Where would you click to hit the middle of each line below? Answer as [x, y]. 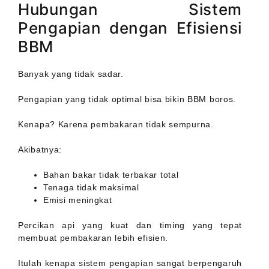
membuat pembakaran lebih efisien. [93, 238]
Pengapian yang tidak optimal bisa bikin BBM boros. [127, 99]
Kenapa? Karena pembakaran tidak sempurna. [116, 125]
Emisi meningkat [78, 200]
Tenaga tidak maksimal [91, 188]
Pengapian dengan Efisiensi [130, 28]
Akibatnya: [40, 150]
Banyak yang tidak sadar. [71, 74]
